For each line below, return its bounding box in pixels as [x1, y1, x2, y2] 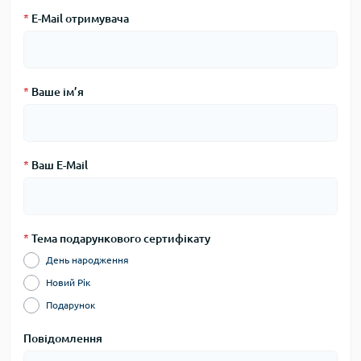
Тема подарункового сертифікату [29, 232, 210, 245]
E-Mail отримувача [29, 12, 129, 25]
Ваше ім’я [29, 85, 84, 98]
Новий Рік [46, 277, 90, 288]
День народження [46, 255, 129, 265]
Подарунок [46, 300, 95, 310]
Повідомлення [23, 332, 102, 345]
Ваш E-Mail [29, 159, 88, 172]
